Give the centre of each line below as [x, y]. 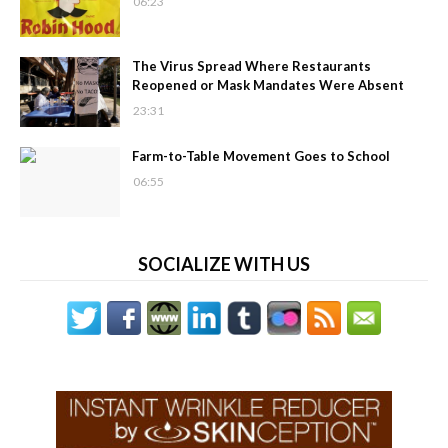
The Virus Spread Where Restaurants [251, 66]
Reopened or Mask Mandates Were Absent [268, 85]
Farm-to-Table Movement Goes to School [261, 156]
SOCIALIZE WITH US [224, 264]
